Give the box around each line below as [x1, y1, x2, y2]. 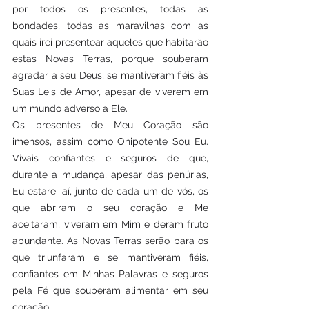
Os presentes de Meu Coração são [12, 119, 208, 130]
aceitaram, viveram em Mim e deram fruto [12, 219, 208, 230]
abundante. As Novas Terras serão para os [12, 235, 208, 246]
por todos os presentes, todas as [12, 3, 208, 14]
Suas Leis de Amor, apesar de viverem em [12, 86, 208, 97]
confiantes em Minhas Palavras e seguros [12, 268, 208, 279]
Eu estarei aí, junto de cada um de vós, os [12, 186, 208, 197]
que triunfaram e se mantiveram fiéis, [12, 252, 208, 263]
